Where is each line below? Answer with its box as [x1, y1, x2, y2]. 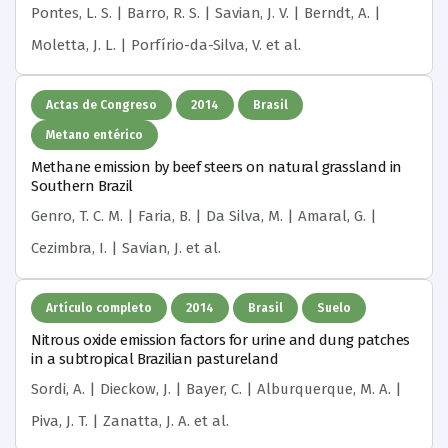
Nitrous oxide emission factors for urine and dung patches [31, 331, 410, 350]
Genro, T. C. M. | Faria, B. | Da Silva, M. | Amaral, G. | [31, 206, 377, 225]
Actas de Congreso [46, 98, 157, 113]
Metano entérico [46, 128, 143, 143]
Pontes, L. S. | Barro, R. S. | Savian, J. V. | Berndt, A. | [31, 3, 381, 22]
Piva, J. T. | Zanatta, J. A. [31, 412, 190, 431]
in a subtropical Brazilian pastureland [31, 350, 278, 369]
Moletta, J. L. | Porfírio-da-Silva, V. [31, 35, 262, 54]
